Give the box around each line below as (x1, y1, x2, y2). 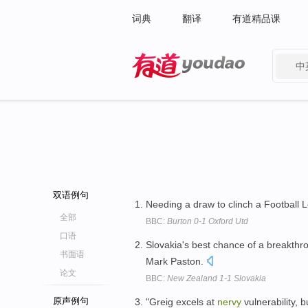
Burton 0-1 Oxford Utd (167, 217, 248, 226)
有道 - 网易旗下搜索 (132, 81, 218, 92)
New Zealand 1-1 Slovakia (167, 273, 266, 283)
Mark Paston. (146, 255, 206, 267)
